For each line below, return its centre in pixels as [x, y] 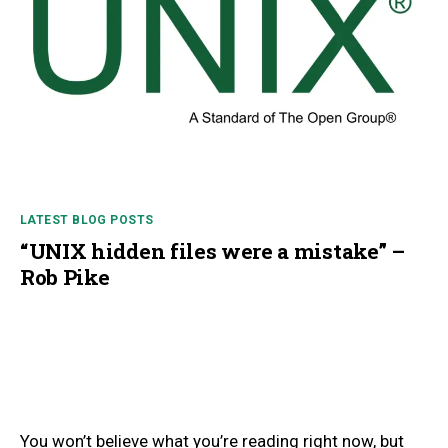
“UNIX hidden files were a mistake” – [212, 250]
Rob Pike [65, 276]
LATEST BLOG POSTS [87, 219]
